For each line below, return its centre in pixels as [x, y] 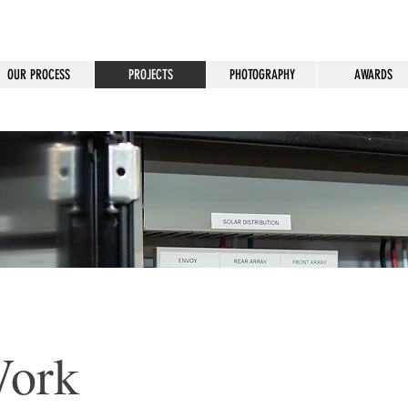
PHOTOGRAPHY [262, 75]
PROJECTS [150, 75]
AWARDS [373, 75]
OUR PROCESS [38, 75]
